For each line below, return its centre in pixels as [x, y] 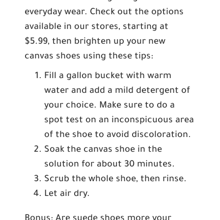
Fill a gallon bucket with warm [108, 77]
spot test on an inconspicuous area [119, 121]
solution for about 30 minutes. [110, 165]
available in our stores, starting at [96, 27]
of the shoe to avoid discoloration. [118, 136]
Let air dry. [67, 194]
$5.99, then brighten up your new [95, 42]
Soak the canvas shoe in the [103, 150]
